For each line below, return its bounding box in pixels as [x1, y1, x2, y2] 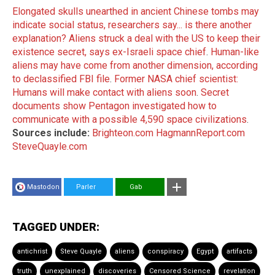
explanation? [12, 32, 66, 44]
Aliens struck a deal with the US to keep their [69, 32, 260, 44]
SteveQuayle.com [12, 140, 87, 152]
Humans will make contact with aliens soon [12, 86, 196, 98]
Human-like [211, 45, 259, 58]
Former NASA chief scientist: [114, 72, 238, 85]
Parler [69, 182, 96, 191]
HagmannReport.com [156, 126, 245, 139]
